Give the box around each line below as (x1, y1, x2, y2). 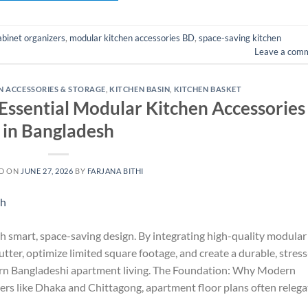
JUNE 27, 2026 (21, 166, 74, 175)
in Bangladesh (3, 120, 115, 141)
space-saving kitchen (199, 32, 281, 43)
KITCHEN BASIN (109, 85, 170, 94)
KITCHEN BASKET (173, 85, 242, 94)
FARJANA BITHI (87, 166, 144, 175)
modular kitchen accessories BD (69, 32, 195, 43)
